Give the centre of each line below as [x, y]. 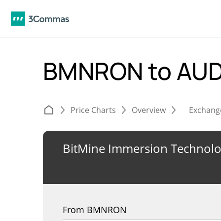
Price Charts [93, 110]
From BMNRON [95, 210]
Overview [149, 110]
